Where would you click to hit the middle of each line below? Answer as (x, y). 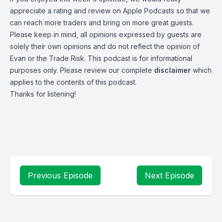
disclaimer (172, 70)
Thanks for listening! (43, 94)
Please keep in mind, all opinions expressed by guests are (106, 34)
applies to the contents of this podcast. (73, 82)
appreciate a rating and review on (66, 11)
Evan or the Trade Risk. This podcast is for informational (101, 58)
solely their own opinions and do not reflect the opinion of (105, 46)
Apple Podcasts (149, 11)
